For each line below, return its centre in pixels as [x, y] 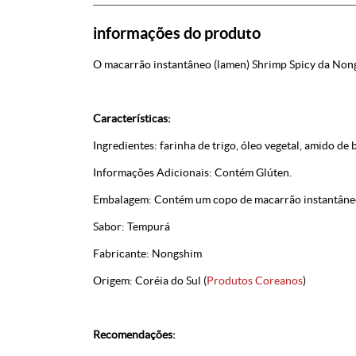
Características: [132, 118]
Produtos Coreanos [255, 281]
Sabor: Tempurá [132, 226]
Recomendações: [134, 335]
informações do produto [177, 33]
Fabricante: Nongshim [147, 253]
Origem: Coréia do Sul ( [150, 281]
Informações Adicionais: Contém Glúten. [192, 172]
